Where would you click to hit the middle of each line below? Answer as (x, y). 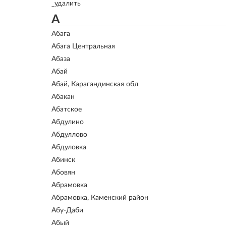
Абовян (63, 173)
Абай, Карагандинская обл (95, 84)
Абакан (63, 97)
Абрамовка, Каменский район (100, 198)
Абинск (63, 160)
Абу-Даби (67, 210)
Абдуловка (69, 147)
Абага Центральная (83, 46)
